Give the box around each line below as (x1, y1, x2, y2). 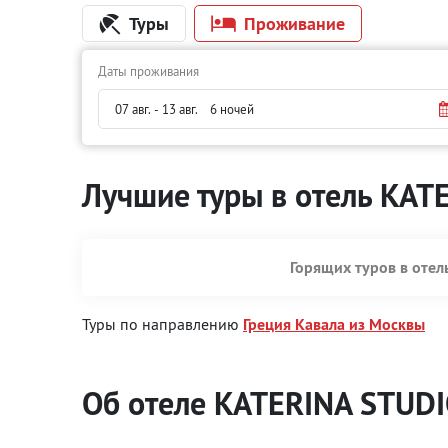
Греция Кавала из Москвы (243, 314, 425, 335)
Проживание (244, 12, 345, 35)
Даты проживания (98, 63, 199, 79)
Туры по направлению (82, 314, 243, 334)
